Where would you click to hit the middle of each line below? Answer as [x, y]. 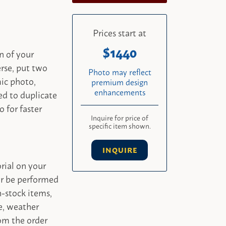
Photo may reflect [120, 71]
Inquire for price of [120, 117]
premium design [120, 81]
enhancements [120, 92]
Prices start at [120, 32]
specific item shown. [120, 125]
